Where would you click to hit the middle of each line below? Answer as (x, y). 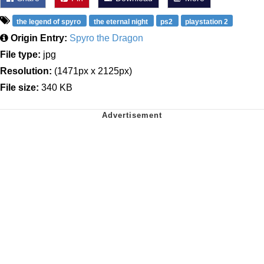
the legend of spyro (50, 22)
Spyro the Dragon (106, 38)
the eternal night (121, 22)
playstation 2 (207, 22)
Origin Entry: (39, 38)
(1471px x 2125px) (92, 71)
